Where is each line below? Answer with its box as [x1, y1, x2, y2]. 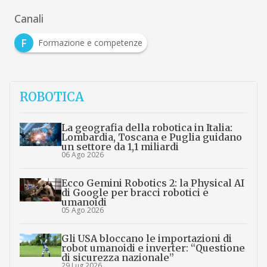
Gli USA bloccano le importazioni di [61, 232, 232, 244]
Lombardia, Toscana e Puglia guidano [61, 131, 242, 143]
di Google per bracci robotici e [61, 186, 209, 198]
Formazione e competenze [38, 36, 142, 48]
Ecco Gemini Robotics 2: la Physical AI [61, 176, 244, 189]
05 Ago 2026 [61, 204, 104, 215]
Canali [14, 11, 44, 26]
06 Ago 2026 [61, 149, 104, 160]
